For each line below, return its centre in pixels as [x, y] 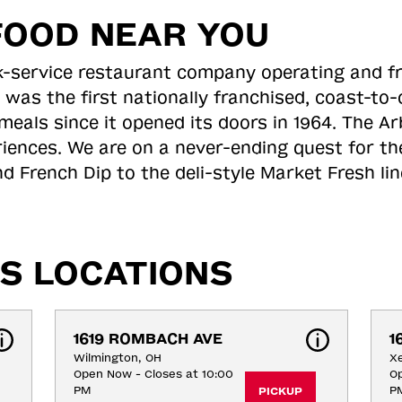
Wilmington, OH [117, 358]
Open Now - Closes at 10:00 [153, 374]
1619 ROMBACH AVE [148, 339]
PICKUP [280, 391]
